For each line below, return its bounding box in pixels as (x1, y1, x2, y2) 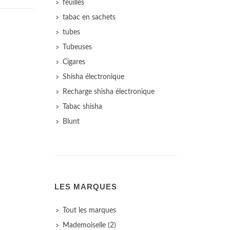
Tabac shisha (63, 103, 102, 110)
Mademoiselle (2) (63, 222, 116, 229)
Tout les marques (63, 207, 116, 214)
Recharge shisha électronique (63, 88, 155, 95)
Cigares (63, 59, 85, 66)
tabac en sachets (63, 14, 116, 21)
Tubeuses (63, 44, 92, 51)
